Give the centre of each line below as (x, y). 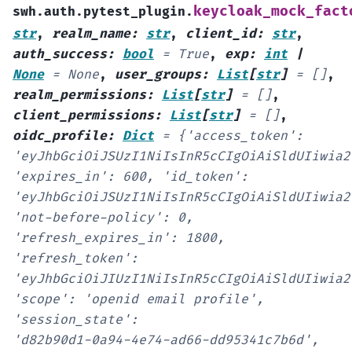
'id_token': (205, 177)
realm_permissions (79, 95)
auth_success (60, 55)
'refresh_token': (75, 259)
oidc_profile (60, 136)
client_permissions (83, 116)
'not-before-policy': (91, 218)
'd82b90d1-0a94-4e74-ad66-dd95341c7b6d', (166, 341)
